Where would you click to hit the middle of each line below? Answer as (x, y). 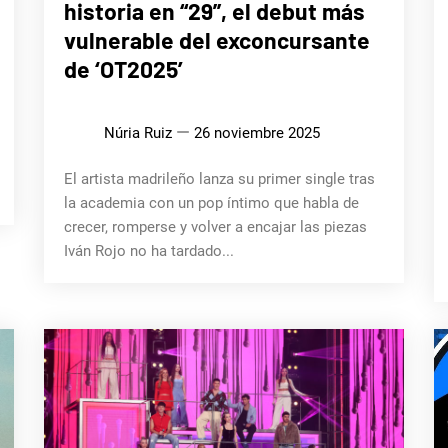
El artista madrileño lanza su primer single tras (219, 178)
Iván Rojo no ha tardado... (148, 250)
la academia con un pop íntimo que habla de (211, 202)
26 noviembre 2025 (256, 132)
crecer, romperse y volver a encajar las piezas (215, 226)
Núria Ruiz (137, 132)
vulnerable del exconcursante (216, 39)
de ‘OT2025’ (123, 68)
